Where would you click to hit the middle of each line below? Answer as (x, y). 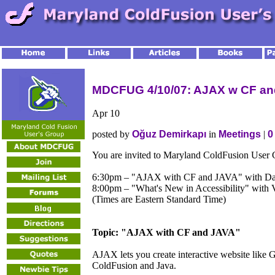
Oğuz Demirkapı (169, 134)
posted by (112, 134)
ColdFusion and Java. (134, 266)
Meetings (240, 134)
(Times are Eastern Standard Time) (159, 199)
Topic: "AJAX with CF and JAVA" (166, 233)
